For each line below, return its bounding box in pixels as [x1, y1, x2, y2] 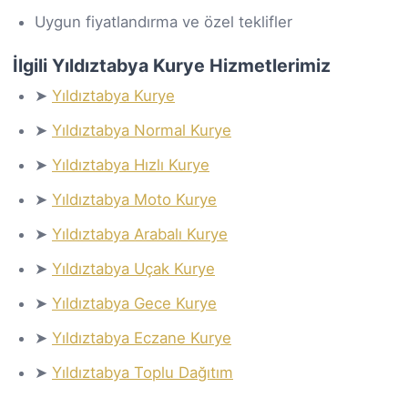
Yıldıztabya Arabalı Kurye [52, 224, 228, 243]
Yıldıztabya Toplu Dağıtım [52, 362, 233, 382]
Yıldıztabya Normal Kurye [52, 120, 231, 139]
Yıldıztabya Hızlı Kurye [52, 155, 209, 174]
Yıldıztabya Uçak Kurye [52, 259, 215, 278]
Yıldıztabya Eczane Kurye [52, 328, 231, 347]
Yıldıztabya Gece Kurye [52, 293, 217, 312]
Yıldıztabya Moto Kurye [52, 189, 217, 209]
